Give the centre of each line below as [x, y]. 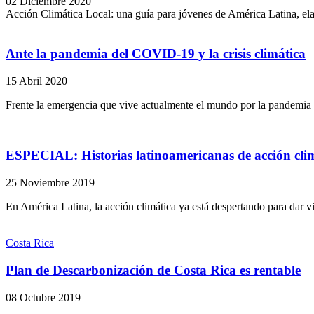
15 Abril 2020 [36, 81]
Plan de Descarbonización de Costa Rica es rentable [153, 270]
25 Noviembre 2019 [50, 183]
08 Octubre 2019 [43, 297]
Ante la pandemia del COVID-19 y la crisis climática [156, 54]
